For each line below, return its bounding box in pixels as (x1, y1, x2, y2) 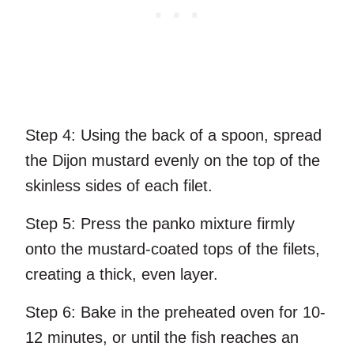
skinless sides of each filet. (25, 177, 213, 195)
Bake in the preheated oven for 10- (76, 303, 326, 322)
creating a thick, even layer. (25, 265, 218, 284)
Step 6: (25, 303, 76, 322)
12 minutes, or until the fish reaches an (25, 329, 299, 347)
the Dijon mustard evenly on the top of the (25, 152, 320, 170)
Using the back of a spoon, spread (76, 126, 322, 145)
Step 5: (25, 215, 81, 233)
